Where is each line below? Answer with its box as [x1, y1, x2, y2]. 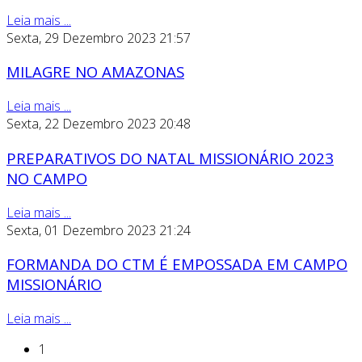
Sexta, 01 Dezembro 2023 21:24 [6, 221, 191, 239]
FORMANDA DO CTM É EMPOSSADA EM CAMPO [6, 254, 347, 275]
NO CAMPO [6, 167, 87, 188]
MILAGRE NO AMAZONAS [6, 61, 184, 82]
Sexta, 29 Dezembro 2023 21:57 [6, 28, 191, 47]
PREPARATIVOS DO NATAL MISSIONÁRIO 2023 [6, 147, 334, 168]
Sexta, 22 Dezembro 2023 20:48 [6, 115, 191, 133]
